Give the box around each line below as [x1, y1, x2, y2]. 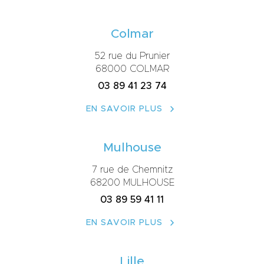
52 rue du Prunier [94, 51, 170, 61]
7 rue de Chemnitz [91, 165, 173, 174]
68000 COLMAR [95, 64, 169, 74]
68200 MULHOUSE [90, 178, 174, 187]
